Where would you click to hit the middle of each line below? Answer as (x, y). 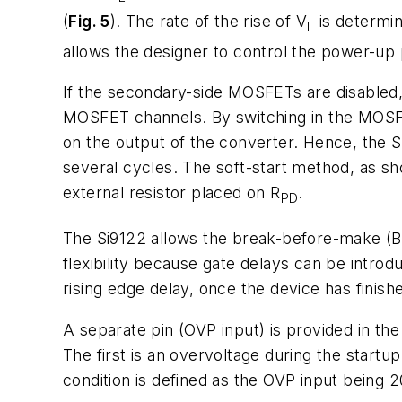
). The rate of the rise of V (209, 22)
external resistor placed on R (172, 193)
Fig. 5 (89, 22)
